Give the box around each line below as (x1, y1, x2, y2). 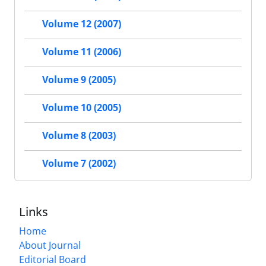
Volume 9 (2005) (42, 73, 116, 87)
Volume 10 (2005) (42, 101, 121, 115)
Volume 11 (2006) (42, 45, 121, 59)
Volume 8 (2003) (42, 129, 116, 142)
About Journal (19, 238, 81, 252)
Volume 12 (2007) (42, 17, 121, 31)
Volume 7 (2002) (42, 157, 116, 170)
